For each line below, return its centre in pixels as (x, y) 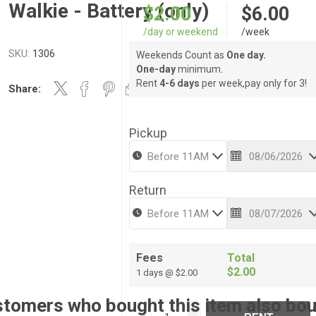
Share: (25, 89)
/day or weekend (181, 32)
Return (148, 190)
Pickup (148, 133)
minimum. (200, 69)
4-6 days (180, 84)
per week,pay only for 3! (254, 84)
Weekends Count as (182, 55)
